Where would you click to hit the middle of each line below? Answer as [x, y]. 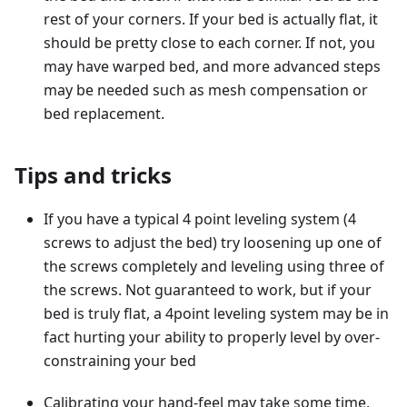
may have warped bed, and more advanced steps [212, 67]
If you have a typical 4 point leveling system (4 [200, 219]
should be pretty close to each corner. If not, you [209, 43]
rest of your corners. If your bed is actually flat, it [211, 20]
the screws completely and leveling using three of [214, 267]
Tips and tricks [93, 175]
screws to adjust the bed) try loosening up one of [213, 243]
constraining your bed [120, 361]
